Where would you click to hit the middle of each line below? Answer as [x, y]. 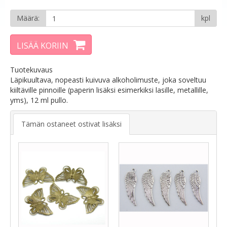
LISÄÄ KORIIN [43, 46]
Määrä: [28, 18]
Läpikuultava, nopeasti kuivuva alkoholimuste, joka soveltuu [108, 80]
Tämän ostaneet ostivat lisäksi [71, 124]
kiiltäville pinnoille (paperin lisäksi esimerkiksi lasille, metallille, [109, 90]
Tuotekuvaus [31, 70]
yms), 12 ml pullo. [39, 100]
